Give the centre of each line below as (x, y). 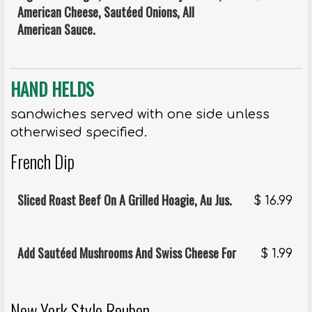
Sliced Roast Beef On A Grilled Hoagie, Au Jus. (125, 200)
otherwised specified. (79, 133)
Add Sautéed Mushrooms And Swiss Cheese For (127, 253)
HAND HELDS (52, 89)
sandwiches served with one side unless (140, 115)
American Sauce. (56, 30)
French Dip (42, 162)
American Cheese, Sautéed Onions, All (106, 12)
